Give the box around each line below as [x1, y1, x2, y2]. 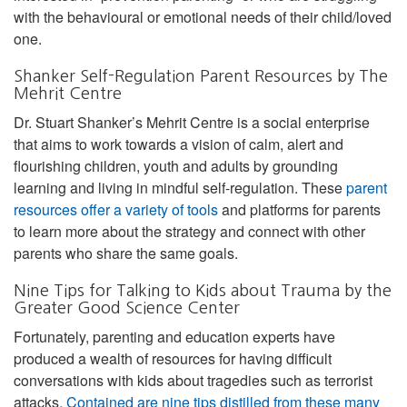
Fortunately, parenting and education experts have [14, 325, 335, 347]
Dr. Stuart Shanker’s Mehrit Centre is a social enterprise [14, 111, 370, 133]
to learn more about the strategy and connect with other [14, 220, 365, 242]
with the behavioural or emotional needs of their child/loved [14, 5, 392, 27]
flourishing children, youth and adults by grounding [14, 154, 338, 176]
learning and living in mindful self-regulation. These [14, 176, 346, 198]
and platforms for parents [218, 198, 381, 220]
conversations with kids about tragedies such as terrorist [14, 369, 372, 391]
